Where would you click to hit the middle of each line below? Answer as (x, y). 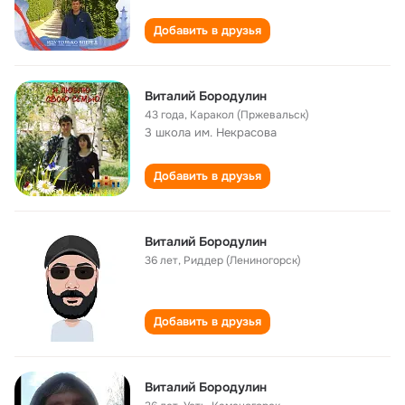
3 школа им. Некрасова (211, 132)
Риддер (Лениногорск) (242, 260)
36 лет (161, 260)
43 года (165, 115)
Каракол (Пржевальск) (250, 115)
